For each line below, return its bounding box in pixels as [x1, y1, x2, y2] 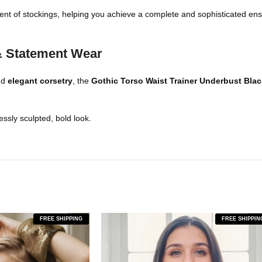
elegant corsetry [8, 76, 73, 85]
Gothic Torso [91, 76, 146, 85]
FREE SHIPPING [40, 216, 82, 222]
